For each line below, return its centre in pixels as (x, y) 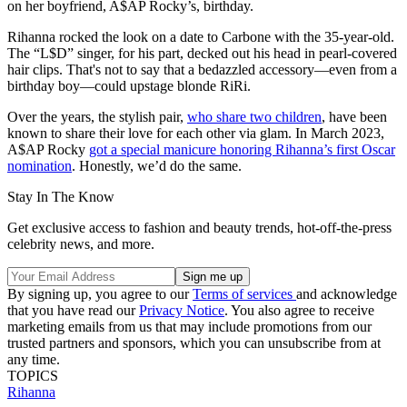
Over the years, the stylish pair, (97, 117)
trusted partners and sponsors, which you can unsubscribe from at (194, 343)
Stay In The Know (61, 197)
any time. (34, 360)
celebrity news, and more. (81, 244)
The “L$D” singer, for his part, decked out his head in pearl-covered (202, 54)
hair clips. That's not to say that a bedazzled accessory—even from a (202, 70)
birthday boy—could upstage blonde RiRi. (129, 86)
